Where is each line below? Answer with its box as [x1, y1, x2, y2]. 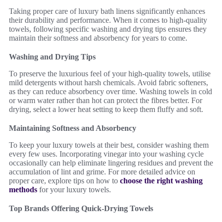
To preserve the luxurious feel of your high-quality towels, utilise [9, 69, 211, 78]
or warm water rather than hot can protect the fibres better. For [9, 96, 202, 105]
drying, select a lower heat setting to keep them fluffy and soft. [9, 105, 203, 113]
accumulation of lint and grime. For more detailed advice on [9, 167, 195, 176]
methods [9, 185, 37, 194]
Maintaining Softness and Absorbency [9, 124, 136, 132]
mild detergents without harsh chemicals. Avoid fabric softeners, [9, 78, 208, 87]
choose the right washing [120, 176, 203, 185]
